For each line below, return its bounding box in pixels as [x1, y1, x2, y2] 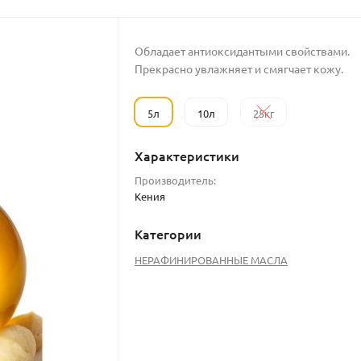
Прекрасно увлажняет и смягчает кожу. [135, 61, 344, 77]
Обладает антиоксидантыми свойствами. [135, 44, 351, 59]
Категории [135, 225, 202, 243]
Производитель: [135, 173, 217, 188]
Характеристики [135, 147, 240, 165]
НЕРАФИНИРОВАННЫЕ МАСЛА [135, 253, 288, 268]
